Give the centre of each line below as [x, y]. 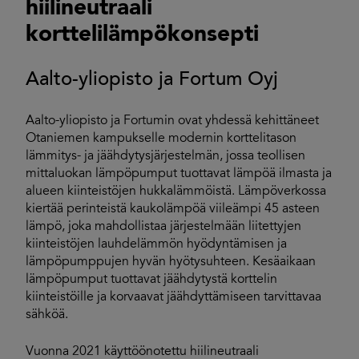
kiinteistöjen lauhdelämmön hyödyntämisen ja [156, 244]
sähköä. [47, 315]
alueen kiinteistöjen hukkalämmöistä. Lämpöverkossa [176, 192]
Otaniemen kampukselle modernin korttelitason [161, 139]
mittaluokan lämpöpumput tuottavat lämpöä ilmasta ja [179, 174]
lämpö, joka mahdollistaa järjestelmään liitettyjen [163, 227]
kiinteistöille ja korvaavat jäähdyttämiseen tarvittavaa [173, 297]
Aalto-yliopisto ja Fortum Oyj [152, 80]
